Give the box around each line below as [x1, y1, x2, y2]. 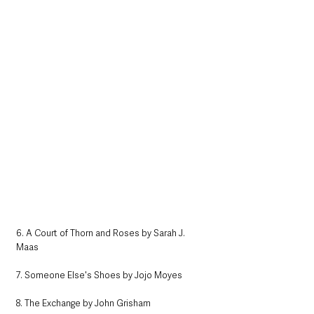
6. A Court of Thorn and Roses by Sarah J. [16, 227, 187, 240]
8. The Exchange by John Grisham [16, 297, 151, 310]
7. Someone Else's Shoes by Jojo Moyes [16, 269, 182, 282]
